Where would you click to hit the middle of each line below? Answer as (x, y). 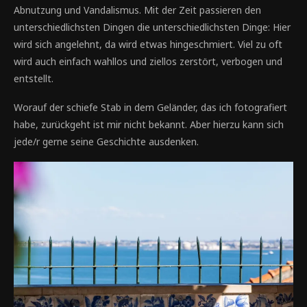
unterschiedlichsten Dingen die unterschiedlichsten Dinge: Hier (152, 27)
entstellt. (34, 78)
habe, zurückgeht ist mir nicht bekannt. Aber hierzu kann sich (149, 124)
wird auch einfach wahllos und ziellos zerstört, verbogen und (148, 61)
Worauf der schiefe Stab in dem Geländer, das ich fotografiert (150, 107)
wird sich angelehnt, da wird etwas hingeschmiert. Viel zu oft (148, 44)
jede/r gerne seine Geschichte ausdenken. (106, 142)
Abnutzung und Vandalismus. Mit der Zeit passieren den (137, 10)
